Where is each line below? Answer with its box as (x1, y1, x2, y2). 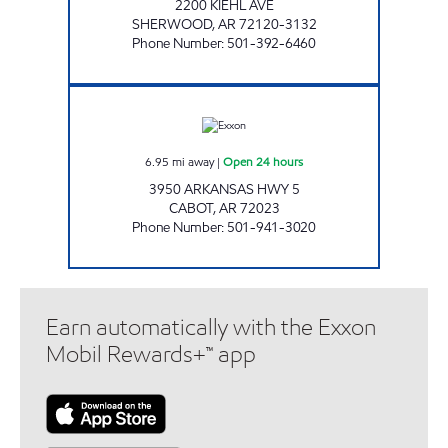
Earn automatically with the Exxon (46, 312, 376, 342)
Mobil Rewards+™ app (46, 339, 256, 369)
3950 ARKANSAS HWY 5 (148, 179, 300, 199)
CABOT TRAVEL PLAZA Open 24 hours (223, 85, 413, 102)
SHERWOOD (131, 14, 212, 34)
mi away (172, 152, 214, 170)
